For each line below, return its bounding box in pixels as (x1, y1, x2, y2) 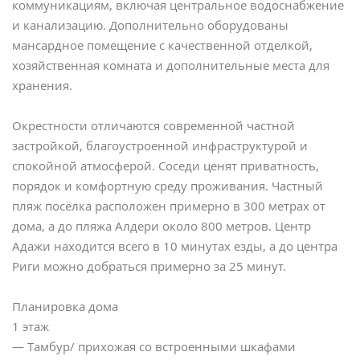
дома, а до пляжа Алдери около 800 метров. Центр (12, 218, 311, 235)
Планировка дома (12, 298, 118, 315)
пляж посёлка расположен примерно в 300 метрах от (12, 198, 325, 215)
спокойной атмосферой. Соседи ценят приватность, (12, 157, 319, 174)
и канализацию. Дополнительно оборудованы (12, 17, 288, 34)
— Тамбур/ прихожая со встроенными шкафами (12, 338, 296, 355)
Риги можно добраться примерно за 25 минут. (12, 258, 286, 275)
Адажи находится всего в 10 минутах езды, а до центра (12, 238, 337, 255)
